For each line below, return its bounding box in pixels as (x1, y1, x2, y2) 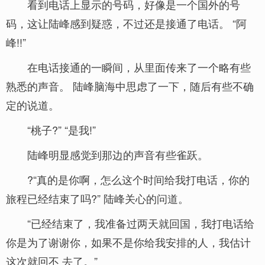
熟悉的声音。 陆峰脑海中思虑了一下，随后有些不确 (6, 78, 254, 93)
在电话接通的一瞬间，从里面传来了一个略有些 (27, 59, 251, 75)
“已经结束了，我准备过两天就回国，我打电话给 (27, 215, 254, 231)
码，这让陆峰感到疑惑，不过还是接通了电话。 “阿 (6, 15, 247, 31)
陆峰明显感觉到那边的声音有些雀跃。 (27, 147, 208, 162)
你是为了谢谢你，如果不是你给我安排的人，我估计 (6, 234, 251, 250)
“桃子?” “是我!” (27, 122, 96, 137)
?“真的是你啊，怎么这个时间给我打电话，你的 (27, 172, 250, 187)
